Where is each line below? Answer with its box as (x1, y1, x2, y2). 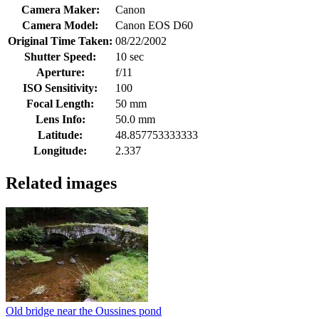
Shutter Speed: (24, 50, 96, 63)
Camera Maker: (21, 3, 100, 16)
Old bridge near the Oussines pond (6, 304, 162, 317)
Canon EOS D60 (115, 19, 193, 31)
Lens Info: (35, 113, 85, 125)
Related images (6, 173, 117, 192)
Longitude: (33, 144, 87, 157)
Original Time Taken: (8, 34, 113, 47)
